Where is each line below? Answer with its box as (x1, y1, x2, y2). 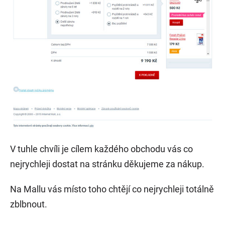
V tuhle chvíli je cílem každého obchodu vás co (10, 143, 193, 154)
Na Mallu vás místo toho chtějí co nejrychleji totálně (10, 183, 214, 194)
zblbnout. (10, 198, 47, 209)
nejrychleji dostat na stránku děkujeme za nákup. (10, 158, 204, 169)
